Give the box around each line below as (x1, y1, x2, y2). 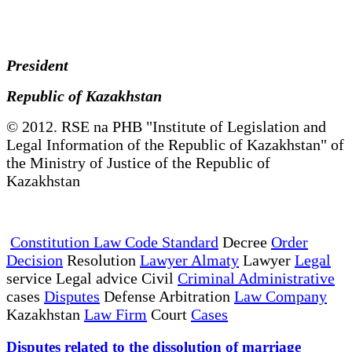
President (6, 56, 80, 74)
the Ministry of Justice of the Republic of (6, 153, 270, 171)
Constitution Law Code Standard (10, 233, 218, 251)
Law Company (234, 287, 327, 305)
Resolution (63, 251, 140, 269)
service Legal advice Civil (6, 269, 178, 287)
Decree (218, 233, 271, 251)
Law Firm (84, 305, 147, 323)
